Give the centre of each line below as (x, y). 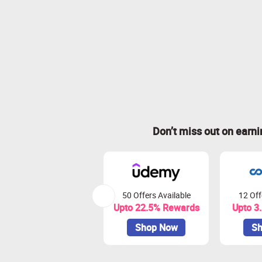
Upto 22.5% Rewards (156, 208)
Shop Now (156, 227)
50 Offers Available (156, 195)
